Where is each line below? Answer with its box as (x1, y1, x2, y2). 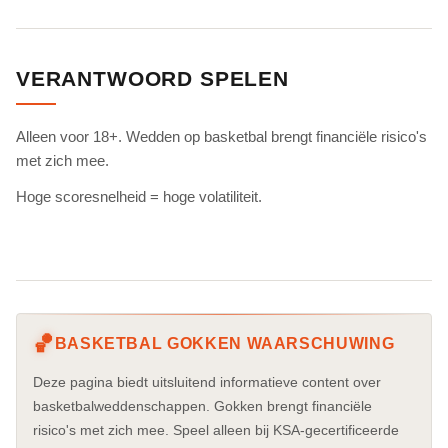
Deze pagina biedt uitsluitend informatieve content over (33, 373, 381, 390)
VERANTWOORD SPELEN (16, 67, 289, 91)
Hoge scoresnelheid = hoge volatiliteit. (16, 187, 262, 205)
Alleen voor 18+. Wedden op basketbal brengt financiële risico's (16, 128, 427, 146)
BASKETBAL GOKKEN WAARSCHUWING (54, 334, 395, 352)
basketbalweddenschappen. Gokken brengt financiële (33, 397, 372, 414)
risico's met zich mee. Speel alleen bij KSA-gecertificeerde (33, 421, 399, 438)
